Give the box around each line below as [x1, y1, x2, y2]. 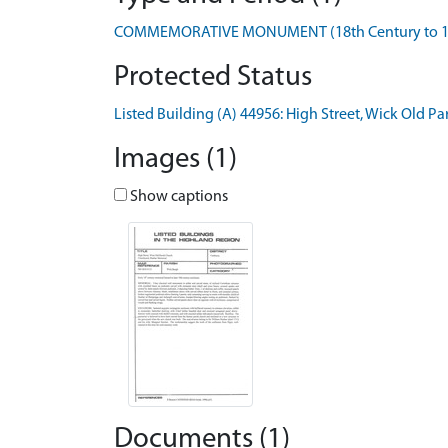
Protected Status [114, 63, 312, 92]
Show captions [127, 189, 228, 205]
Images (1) [114, 145, 237, 174]
